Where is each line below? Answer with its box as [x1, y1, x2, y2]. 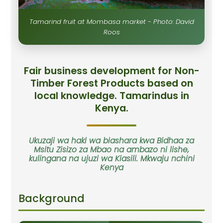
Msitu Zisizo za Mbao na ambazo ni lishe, [34, 144, 189, 155]
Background [18, 191, 85, 206]
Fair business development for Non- [23, 63, 200, 78]
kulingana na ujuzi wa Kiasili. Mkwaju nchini [28, 153, 195, 164]
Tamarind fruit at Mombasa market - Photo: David [29, 16, 194, 26]
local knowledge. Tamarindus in [34, 88, 189, 103]
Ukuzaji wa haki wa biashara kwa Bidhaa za [29, 135, 194, 146]
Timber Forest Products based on [30, 76, 193, 90]
